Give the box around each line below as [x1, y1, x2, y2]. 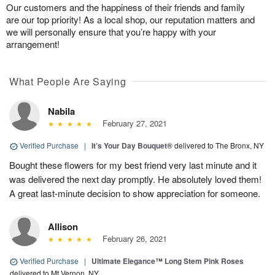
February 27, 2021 [97, 117, 167, 130]
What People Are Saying [9, 74, 126, 89]
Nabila [48, 104, 75, 118]
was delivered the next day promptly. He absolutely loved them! [9, 172, 261, 186]
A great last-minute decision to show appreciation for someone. [9, 187, 260, 200]
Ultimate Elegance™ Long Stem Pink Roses [91, 255, 244, 267]
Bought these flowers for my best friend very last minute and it [9, 158, 257, 172]
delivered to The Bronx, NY [174, 140, 264, 151]
